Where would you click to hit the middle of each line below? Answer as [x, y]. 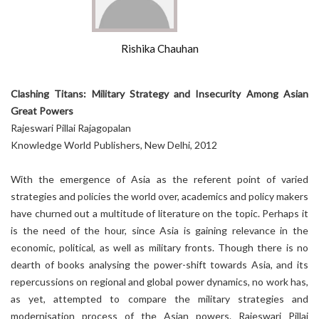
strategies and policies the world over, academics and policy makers [159, 196]
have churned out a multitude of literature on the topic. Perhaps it [159, 213]
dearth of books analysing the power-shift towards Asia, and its [159, 265]
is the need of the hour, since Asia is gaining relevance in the [159, 230]
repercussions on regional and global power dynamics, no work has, [159, 282]
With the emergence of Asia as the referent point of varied [159, 179]
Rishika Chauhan [159, 48]
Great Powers [42, 111]
